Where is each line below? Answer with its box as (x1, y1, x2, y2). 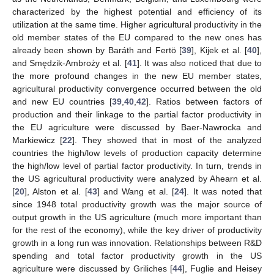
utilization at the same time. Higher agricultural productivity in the (12, 19, 262, 29)
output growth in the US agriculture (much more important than (12, 212, 262, 222)
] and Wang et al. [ (97, 186, 175, 196)
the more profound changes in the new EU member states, (12, 70, 262, 81)
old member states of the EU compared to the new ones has (12, 32, 262, 42)
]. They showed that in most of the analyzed (72, 135, 262, 145)
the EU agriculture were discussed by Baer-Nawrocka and (12, 122, 262, 132)
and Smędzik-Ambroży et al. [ (12, 57, 127, 68)
